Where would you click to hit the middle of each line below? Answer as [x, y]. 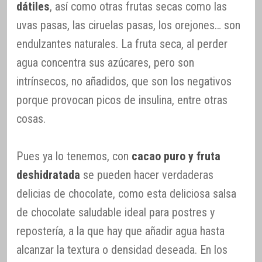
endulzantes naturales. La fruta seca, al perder [122, 44]
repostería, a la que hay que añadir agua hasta [120, 231]
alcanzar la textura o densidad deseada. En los [122, 249]
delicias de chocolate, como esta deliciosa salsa [126, 193]
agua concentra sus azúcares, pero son [105, 62]
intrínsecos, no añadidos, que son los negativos [124, 81]
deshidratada [48, 175]
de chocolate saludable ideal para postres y [116, 212]
